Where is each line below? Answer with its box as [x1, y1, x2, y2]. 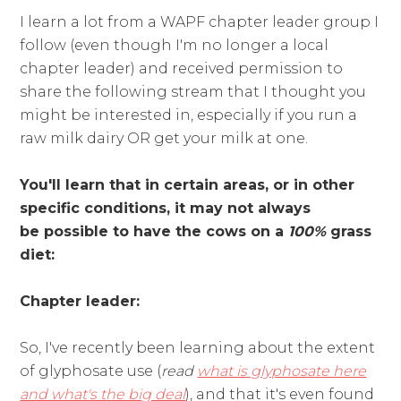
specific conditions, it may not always [20, 200, 311, 218]
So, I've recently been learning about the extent [20, 339, 376, 357]
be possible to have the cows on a [20, 223, 289, 241]
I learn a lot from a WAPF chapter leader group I [20, 13, 380, 31]
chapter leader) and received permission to [20, 60, 344, 78]
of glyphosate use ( [20, 363, 162, 380]
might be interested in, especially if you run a [20, 107, 358, 124]
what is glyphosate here [197, 363, 367, 380]
